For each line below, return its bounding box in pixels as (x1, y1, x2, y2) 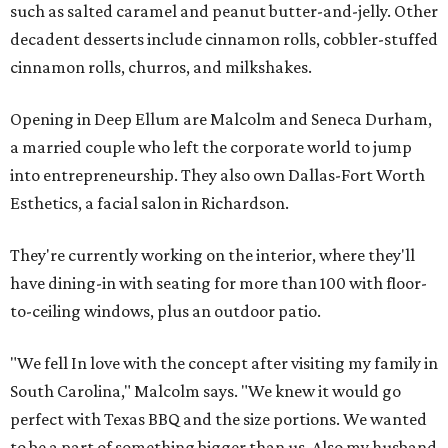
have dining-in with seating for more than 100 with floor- (10, 273, 427, 293)
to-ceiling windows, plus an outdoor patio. (10, 301, 321, 321)
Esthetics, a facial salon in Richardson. (10, 193, 289, 213)
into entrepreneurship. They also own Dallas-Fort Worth (10, 165, 425, 185)
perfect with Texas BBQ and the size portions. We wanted (10, 409, 427, 429)
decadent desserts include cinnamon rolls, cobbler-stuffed (10, 29, 438, 49)
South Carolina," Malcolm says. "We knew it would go (10, 381, 401, 401)
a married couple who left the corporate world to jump (10, 137, 412, 157)
